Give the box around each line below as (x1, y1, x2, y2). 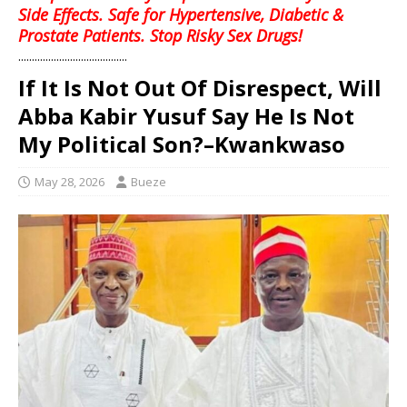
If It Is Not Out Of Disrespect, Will (18, 72, 382, 103)
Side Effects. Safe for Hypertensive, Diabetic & (18, 3, 343, 25)
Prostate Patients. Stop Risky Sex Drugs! (18, 24, 303, 46)
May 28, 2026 (35, 173, 104, 190)
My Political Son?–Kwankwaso (18, 128, 345, 159)
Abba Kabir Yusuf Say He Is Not (18, 100, 354, 131)
